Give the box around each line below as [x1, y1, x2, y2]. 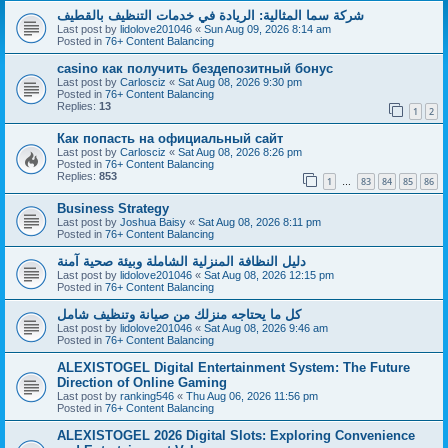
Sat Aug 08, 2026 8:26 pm [178, 145, 302, 158]
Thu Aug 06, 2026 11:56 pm [186, 389, 318, 402]
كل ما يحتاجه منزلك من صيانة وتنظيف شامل [57, 306, 301, 322]
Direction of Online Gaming [57, 374, 227, 390]
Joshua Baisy [120, 215, 186, 228]
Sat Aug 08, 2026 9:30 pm [178, 75, 302, 88]
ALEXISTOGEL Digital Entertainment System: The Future [57, 359, 410, 375]
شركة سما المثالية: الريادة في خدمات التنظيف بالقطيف [57, 7, 364, 23]
